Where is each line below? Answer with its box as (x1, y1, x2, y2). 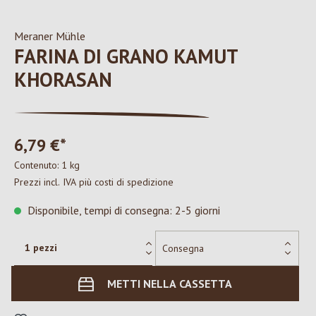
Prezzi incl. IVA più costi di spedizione (14, 176, 174, 188)
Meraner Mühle (14, 29, 85, 43)
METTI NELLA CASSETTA (107, 276, 232, 291)
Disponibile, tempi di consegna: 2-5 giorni (25, 203, 220, 217)
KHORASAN (14, 66, 112, 92)
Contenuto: (14, 159, 61, 171)
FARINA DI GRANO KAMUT (14, 43, 238, 69)
